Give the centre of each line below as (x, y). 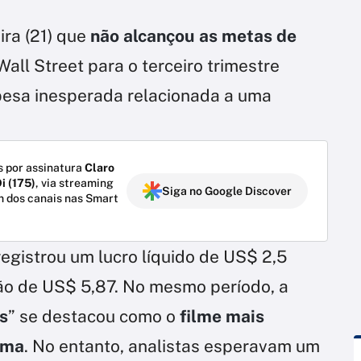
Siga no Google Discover (227, 191)
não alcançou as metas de (193, 35)
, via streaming (75, 183)
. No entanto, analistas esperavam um (172, 346)
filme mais (222, 316)
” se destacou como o (94, 316)
